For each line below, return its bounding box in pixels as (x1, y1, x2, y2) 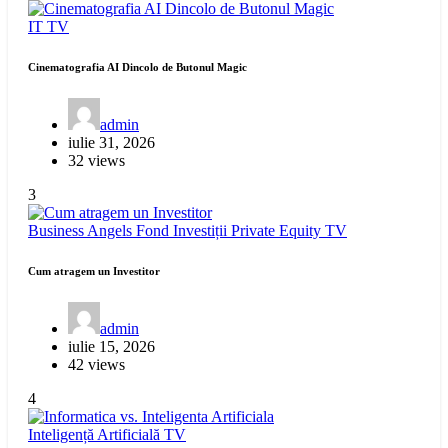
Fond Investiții (136, 222, 231, 240)
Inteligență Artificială (28, 426, 164, 444)
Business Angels (28, 222, 136, 240)
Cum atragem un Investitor (28, 265, 160, 278)
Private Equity (231, 222, 325, 240)
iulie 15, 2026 (68, 338, 155, 356)
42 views (68, 356, 125, 374)
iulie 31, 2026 (68, 134, 155, 152)
